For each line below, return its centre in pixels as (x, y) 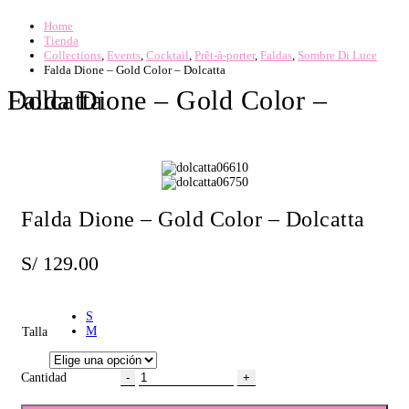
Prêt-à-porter (225, 55)
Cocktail (168, 55)
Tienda (61, 40)
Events (124, 55)
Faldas (276, 55)
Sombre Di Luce (337, 55)
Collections (73, 55)
